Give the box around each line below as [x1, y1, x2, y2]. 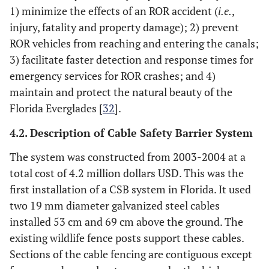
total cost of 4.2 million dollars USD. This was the [10, 166, 244, 181]
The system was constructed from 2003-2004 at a [10, 150, 246, 165]
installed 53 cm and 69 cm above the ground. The [10, 214, 243, 229]
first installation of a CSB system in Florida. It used [10, 182, 251, 197]
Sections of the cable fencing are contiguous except [10, 247, 252, 262]
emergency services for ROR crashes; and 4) [10, 68, 216, 83]
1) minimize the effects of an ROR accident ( [10, 4, 218, 19]
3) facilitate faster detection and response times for [10, 52, 253, 67]
